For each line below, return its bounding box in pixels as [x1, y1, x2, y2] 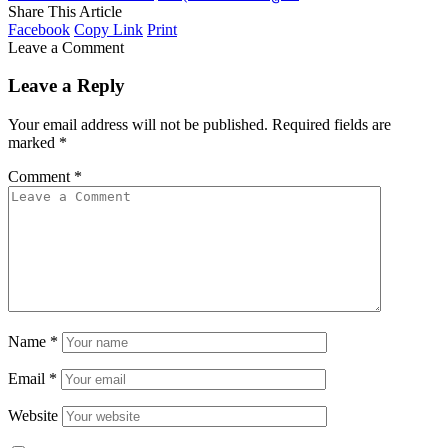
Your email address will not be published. [8, 116, 268, 134]
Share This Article [8, 2, 122, 20]
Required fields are [272, 116, 391, 134]
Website [8, 407, 58, 425]
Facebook [8, 20, 70, 38]
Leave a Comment [8, 38, 124, 56]
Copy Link [74, 20, 143, 38]
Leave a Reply [8, 75, 125, 97]
